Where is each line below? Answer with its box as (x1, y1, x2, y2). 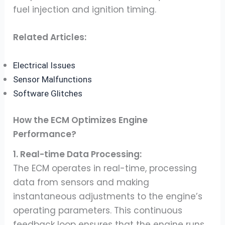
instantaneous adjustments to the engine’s (13, 190, 203, 202)
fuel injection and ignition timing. (13, 4, 157, 16)
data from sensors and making (13, 176, 150, 188)
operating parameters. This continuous (13, 204, 183, 216)
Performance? (13, 128, 77, 141)
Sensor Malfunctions (13, 74, 92, 84)
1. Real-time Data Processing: (13, 148, 142, 160)
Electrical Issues (13, 60, 76, 70)
